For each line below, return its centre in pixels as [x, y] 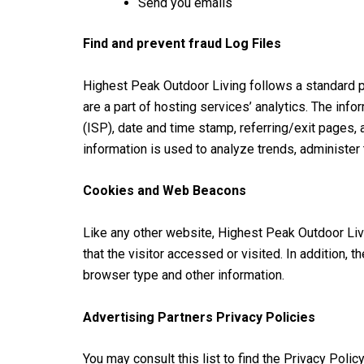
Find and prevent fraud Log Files [182, 44]
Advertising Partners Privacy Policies [199, 317]
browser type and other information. [184, 275]
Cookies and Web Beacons [165, 191]
